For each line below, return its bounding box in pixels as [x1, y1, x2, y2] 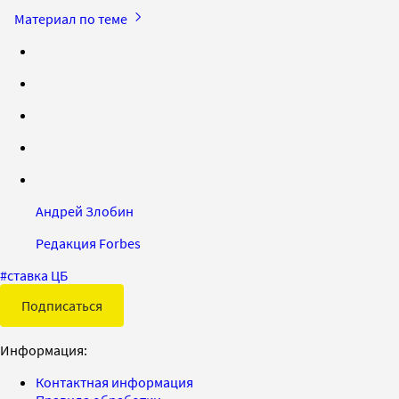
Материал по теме [14, 9, 130, 28]
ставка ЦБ [7, 265, 68, 284]
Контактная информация [36, 372, 193, 391]
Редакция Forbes [36, 233, 141, 252]
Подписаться [21, 296, 102, 314]
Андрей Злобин [36, 201, 134, 220]
